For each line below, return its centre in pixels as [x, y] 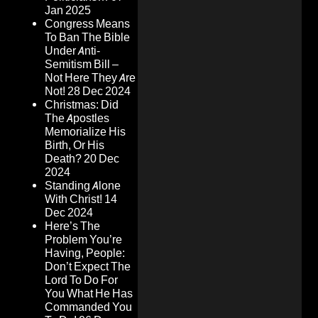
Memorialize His [85, 132]
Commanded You [88, 307]
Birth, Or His [75, 146]
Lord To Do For [81, 280]
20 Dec [102, 159]
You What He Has [89, 294]
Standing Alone [83, 186]
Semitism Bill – [82, 65]
